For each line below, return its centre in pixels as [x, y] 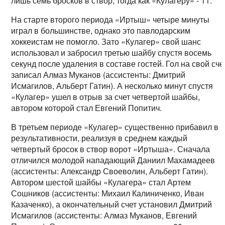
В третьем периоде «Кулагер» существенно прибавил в [115, 127]
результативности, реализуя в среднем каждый [99, 138]
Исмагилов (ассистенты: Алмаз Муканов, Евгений [104, 215]
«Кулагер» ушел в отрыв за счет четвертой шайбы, [106, 97]
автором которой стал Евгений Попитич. [87, 108]
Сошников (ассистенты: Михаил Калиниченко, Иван [108, 193]
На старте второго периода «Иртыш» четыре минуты [110, 20]
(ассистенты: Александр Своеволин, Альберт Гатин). [110, 171]
